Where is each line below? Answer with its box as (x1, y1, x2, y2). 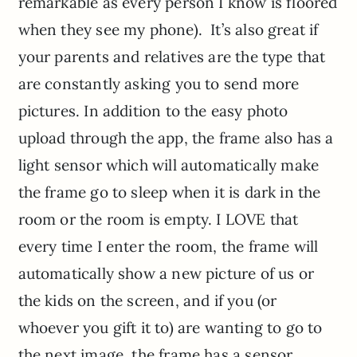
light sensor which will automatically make (18, 155, 320, 175)
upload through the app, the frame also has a (18, 127, 334, 147)
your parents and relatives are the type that (18, 46, 326, 66)
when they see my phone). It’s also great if (18, 19, 319, 39)
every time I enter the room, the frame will (18, 236, 319, 256)
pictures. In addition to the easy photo (18, 100, 288, 120)
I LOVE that (212, 209, 299, 229)
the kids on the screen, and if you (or (18, 290, 277, 310)
